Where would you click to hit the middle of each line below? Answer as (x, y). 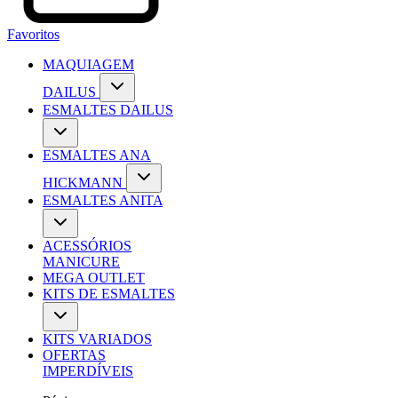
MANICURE (81, 262)
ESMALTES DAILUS (108, 110)
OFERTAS (74, 355)
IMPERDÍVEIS (88, 371)
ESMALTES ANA (97, 155)
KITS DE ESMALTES (109, 294)
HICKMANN (83, 183)
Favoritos (33, 35)
